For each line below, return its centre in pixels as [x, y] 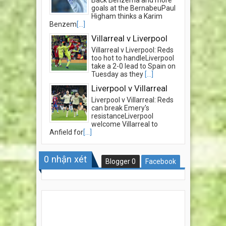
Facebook [160, 162]
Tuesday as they [118, 74]
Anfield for [66, 132]
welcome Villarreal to [124, 124]
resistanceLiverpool [122, 116]
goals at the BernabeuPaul [133, 8]
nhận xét [68, 159]
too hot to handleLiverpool [132, 58]
